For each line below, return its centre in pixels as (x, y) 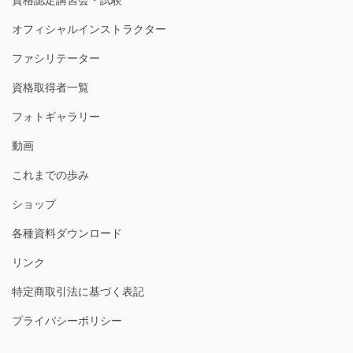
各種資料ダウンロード (67, 233)
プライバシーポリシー (67, 320)
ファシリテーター (56, 58)
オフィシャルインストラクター (89, 29)
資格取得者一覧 (50, 87)
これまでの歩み (50, 175)
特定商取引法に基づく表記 (78, 291)
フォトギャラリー (56, 116)
